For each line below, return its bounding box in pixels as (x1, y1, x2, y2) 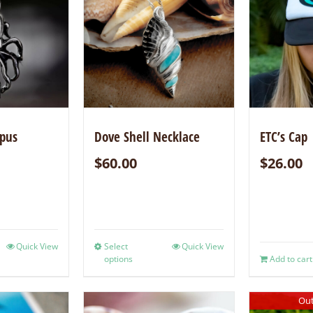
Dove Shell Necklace (94, 128, 200, 147)
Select (103, 240, 128, 253)
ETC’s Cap (259, 128, 307, 147)
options (103, 253, 133, 265)
